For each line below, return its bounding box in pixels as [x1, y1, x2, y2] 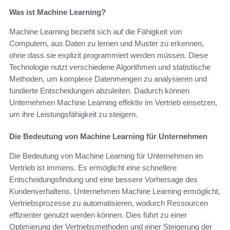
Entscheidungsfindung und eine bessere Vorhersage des [9, 175, 198, 184]
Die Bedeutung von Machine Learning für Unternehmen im [9, 151, 203, 160]
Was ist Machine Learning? [9, 7, 106, 16]
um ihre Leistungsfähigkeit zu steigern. [9, 109, 138, 119]
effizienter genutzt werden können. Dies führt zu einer [9, 210, 187, 219]
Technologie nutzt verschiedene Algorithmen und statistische [9, 62, 210, 71]
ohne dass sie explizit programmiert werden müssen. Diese [9, 50, 208, 60]
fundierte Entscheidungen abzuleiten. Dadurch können [9, 86, 189, 95]
